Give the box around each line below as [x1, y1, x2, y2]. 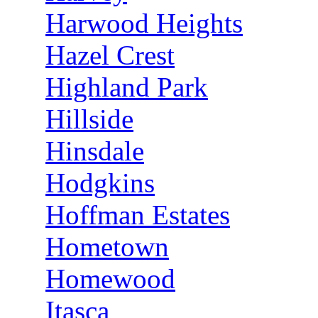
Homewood [45, 263, 175, 294]
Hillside [45, 104, 133, 134]
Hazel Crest [45, 40, 175, 70]
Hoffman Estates [45, 199, 230, 230]
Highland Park [45, 72, 208, 102]
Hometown [45, 231, 169, 262]
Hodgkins [45, 168, 155, 198]
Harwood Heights [45, 8, 243, 38]
